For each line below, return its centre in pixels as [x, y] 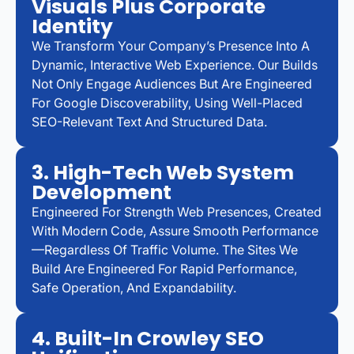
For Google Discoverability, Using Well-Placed [167, 103]
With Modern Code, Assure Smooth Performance [175, 231]
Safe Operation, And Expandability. [134, 288]
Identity [72, 27]
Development [102, 193]
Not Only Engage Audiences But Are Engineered [172, 84]
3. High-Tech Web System [163, 173]
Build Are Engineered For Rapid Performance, [164, 269]
